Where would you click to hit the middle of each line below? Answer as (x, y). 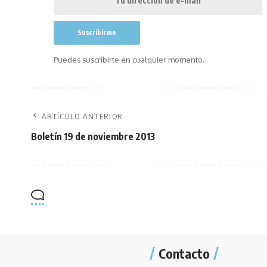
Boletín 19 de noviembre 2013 (93, 136)
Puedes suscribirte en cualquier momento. (129, 60)
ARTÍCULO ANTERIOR (83, 116)
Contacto (184, 253)
